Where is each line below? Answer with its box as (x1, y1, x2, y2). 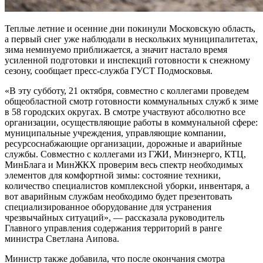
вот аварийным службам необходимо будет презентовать (5, 191, 232, 201)
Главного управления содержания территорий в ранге (5, 222, 222, 233)
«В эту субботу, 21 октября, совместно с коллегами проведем (5, 85, 249, 96)
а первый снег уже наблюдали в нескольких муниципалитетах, (5, 33, 258, 44)
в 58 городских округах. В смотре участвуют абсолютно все (5, 106, 245, 117)
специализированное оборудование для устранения (5, 201, 211, 212)
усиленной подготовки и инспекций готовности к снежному (5, 55, 250, 65)
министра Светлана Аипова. (5, 233, 119, 244)
